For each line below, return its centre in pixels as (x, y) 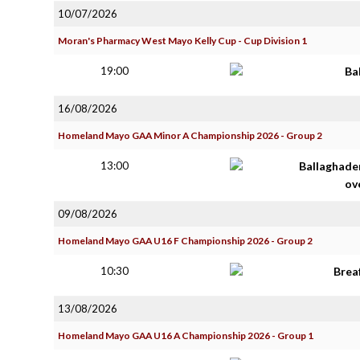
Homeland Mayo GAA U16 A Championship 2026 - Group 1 (186, 335)
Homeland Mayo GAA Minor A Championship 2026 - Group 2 (190, 135)
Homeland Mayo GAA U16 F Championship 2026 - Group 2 (185, 241)
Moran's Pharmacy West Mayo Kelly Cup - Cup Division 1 (182, 41)
